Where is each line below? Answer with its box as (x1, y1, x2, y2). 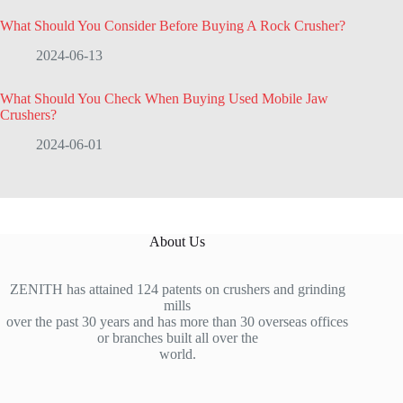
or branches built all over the (96, 329, 258, 345)
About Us (149, 233, 206, 249)
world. (158, 345, 196, 362)
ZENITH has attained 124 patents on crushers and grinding (9, 281, 345, 297)
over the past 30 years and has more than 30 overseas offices (6, 313, 349, 329)
